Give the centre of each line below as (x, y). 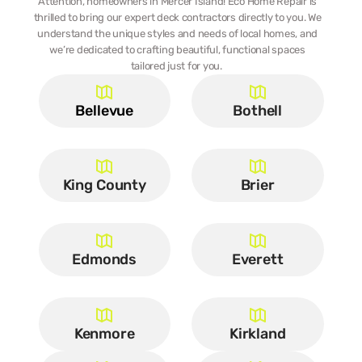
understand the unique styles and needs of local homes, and (178, 34)
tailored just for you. (179, 66)
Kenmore (104, 334)
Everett (257, 259)
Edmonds (105, 259)
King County (104, 185)
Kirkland (257, 334)
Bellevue (105, 111)
